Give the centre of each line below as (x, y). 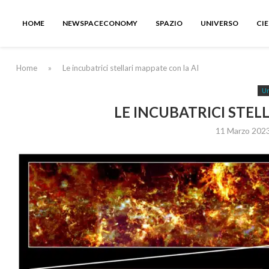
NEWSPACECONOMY (100, 23)
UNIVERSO (219, 23)
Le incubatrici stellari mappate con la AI (131, 68)
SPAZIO (169, 23)
